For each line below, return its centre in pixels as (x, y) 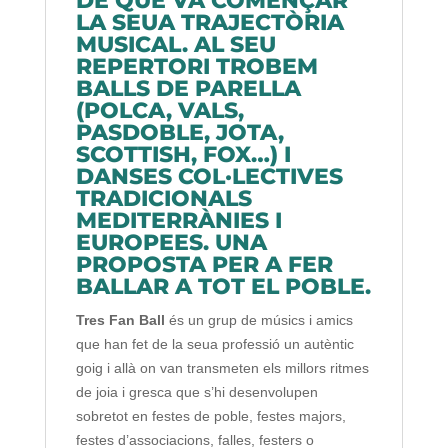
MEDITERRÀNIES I (178, 220)
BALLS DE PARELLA (188, 88)
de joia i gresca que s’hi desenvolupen (196, 392)
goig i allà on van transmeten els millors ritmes (222, 368)
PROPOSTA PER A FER (204, 264)
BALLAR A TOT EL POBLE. (223, 286)
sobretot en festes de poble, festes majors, (210, 416)
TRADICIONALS (163, 198)
